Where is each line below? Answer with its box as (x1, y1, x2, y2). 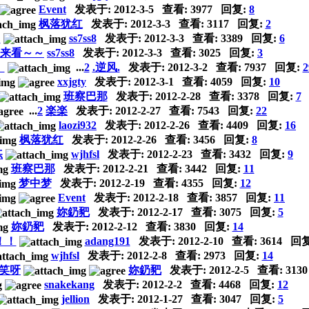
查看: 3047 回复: (183, 292, 278, 305)
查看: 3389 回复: (183, 32, 279, 44)
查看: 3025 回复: (162, 46, 257, 59)
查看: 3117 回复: (170, 17, 266, 30)
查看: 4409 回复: (190, 119, 285, 131)
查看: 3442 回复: (148, 162, 243, 175)
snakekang (44, 278, 94, 290)
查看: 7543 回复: (161, 104, 256, 117)
